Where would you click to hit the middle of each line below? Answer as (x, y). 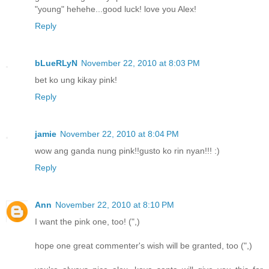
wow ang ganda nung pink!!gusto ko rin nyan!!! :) (127, 151)
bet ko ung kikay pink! (76, 80)
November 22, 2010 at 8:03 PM (141, 63)
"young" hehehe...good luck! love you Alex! (116, 9)
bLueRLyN (56, 63)
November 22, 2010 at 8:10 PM (115, 204)
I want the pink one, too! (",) (87, 221)
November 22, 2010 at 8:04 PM (119, 134)
